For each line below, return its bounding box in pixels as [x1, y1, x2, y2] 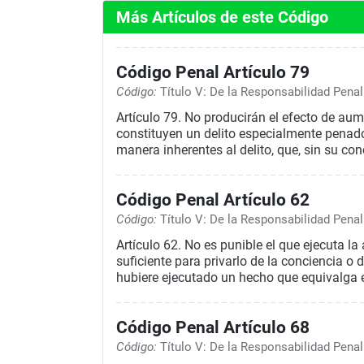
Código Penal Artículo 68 [116, 317, 310, 337]
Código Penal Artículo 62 [116, 189, 310, 210]
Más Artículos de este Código [116, 6, 328, 27]
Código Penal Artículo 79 [116, 62, 310, 82]
